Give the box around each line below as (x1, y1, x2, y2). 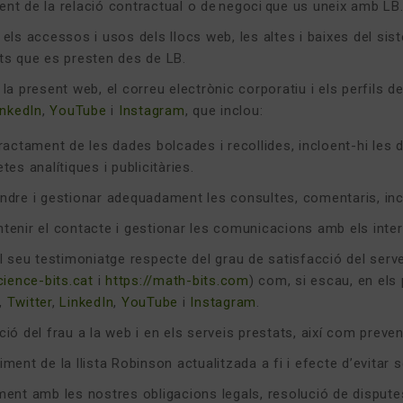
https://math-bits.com (105, 273, 249, 289)
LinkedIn (59, 294, 114, 310)
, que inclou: (184, 103, 264, 119)
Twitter (6, 294, 52, 310)
